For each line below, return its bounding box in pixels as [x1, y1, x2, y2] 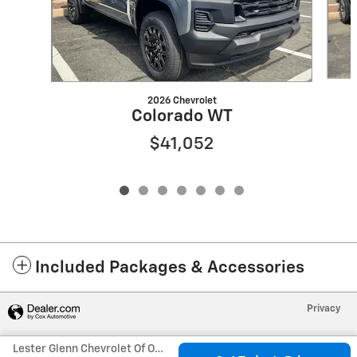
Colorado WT [131, 108, 233, 125]
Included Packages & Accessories [35, 259, 304, 277]
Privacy [307, 303, 341, 314]
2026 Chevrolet [147, 95, 217, 106]
